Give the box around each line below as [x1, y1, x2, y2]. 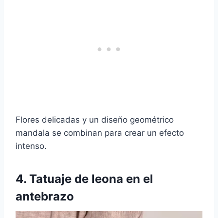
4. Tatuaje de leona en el [16, 172, 153, 186]
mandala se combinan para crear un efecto [16, 128, 184, 138]
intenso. [16, 141, 47, 151]
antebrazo [16, 189, 74, 204]
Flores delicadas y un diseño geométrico [16, 115, 174, 125]
